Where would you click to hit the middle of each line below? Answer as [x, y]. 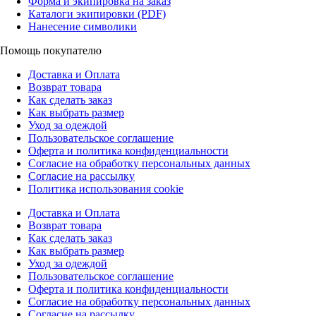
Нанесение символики [83, 27]
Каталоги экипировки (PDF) [97, 14]
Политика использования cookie [106, 189]
